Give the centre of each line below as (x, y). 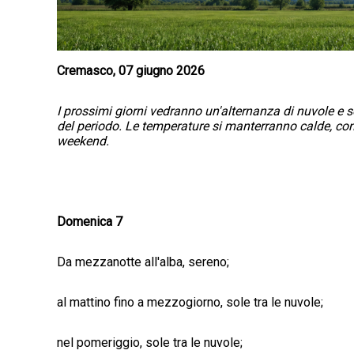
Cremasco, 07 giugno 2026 (131, 71)
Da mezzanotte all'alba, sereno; (143, 262)
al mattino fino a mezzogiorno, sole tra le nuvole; (190, 303)
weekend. (83, 141)
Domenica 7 (90, 222)
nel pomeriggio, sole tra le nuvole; (150, 343)
